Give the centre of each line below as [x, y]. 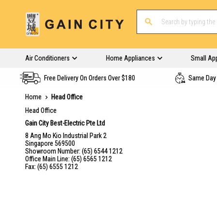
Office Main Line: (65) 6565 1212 [69, 159]
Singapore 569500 [50, 143]
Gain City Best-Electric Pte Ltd [65, 123]
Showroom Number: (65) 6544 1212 [75, 151]
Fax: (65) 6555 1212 [52, 167]
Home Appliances [130, 58]
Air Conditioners [47, 58]
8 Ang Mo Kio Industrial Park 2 [66, 136]
